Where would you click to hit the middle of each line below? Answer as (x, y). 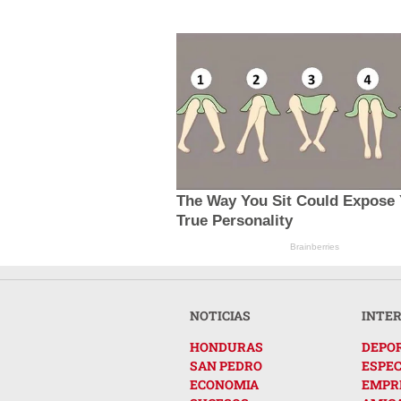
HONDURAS (226, 346)
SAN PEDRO (226, 365)
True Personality (234, 220)
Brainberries (315, 246)
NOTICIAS (220, 315)
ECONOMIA (224, 384)
